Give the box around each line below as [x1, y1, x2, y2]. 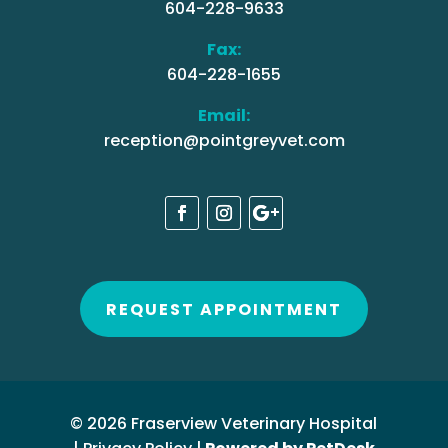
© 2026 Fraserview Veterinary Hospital [70, 412, 378, 436]
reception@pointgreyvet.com [103, 128, 345, 152]
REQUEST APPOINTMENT [106, 297, 342, 321]
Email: [198, 103, 250, 127]
